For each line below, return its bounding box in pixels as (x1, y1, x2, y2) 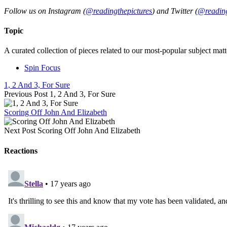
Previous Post (4, 90, 48, 99)
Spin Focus (24, 63, 60, 72)
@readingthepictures (86, 6, 152, 15)
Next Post (4, 126, 35, 135)
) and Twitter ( (152, 6, 198, 15)
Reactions (4, 146, 37, 155)
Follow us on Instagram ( (4, 6, 86, 15)
